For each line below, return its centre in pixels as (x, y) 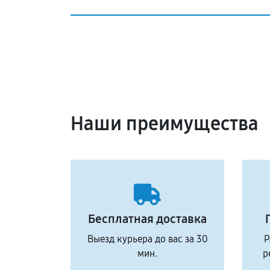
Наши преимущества (165, 124)
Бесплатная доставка (147, 219)
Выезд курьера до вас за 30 (147, 239)
